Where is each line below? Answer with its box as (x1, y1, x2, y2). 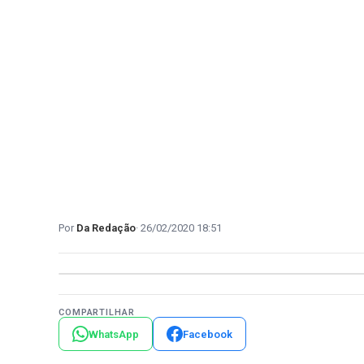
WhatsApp (89, 327, 139, 340)
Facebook (183, 327, 232, 340)
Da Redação (76, 222, 136, 234)
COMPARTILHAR (58, 307, 135, 318)
